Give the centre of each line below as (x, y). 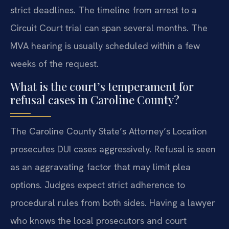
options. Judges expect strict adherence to (98, 185)
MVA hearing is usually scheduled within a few (105, 45)
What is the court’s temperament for (102, 86)
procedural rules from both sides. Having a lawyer (113, 202)
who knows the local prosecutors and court (98, 220)
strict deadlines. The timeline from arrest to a (104, 10)
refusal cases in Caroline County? (95, 99)
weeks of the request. (54, 63)
